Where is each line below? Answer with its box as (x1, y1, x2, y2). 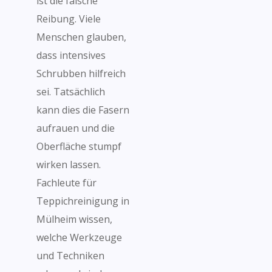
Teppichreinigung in (36, 194, 129, 208)
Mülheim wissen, (36, 212, 112, 226)
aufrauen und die (36, 121, 115, 135)
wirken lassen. (36, 158, 101, 171)
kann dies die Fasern (36, 103, 129, 117)
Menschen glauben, (36, 30, 126, 44)
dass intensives (36, 49, 106, 62)
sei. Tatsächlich (36, 85, 105, 98)
